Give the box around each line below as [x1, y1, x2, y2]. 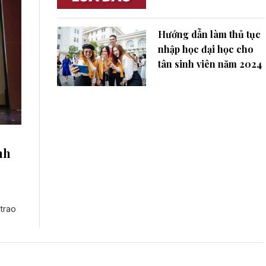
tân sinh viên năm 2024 [158, 57, 262, 70]
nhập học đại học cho [158, 42, 254, 55]
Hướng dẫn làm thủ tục [158, 27, 261, 40]
